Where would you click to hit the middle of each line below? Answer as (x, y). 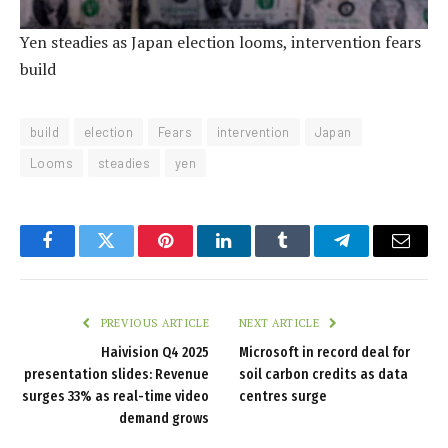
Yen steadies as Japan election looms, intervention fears (220, 42)
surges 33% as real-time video (115, 397)
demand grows (164, 419)
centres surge (283, 397)
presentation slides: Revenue (116, 375)
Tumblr (308, 255)
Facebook (80, 255)
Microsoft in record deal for (324, 353)
